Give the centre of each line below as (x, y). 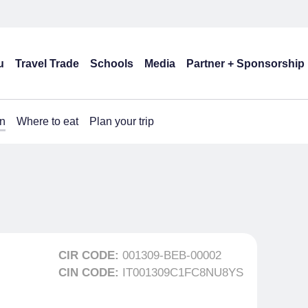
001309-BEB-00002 (172, 255)
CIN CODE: (90, 273)
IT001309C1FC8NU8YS (183, 273)
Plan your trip (122, 121)
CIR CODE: (90, 255)
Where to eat (47, 121)
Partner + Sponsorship (245, 63)
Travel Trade (47, 63)
